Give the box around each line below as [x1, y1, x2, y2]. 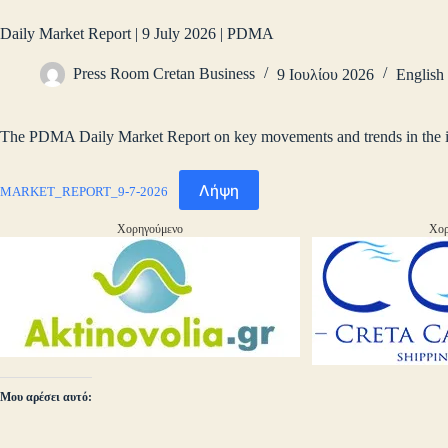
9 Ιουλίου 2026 [277, 65, 374, 83]
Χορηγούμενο [117, 222, 183, 237]
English [396, 65, 444, 83]
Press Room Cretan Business [73, 65, 255, 83]
